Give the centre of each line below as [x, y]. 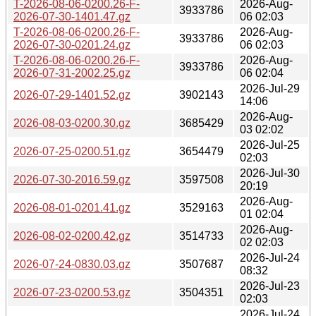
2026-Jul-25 [270, 145]
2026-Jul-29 [270, 88]
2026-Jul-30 [270, 173]
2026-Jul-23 [270, 286]
